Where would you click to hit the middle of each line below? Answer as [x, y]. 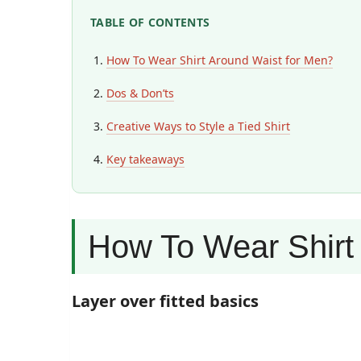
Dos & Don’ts [140, 93]
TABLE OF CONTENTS [150, 22]
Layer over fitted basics [165, 301]
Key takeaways [145, 159]
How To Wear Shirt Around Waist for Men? [220, 60]
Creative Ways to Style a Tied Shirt [198, 126]
